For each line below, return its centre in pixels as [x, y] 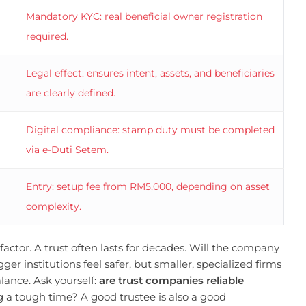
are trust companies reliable [171, 281]
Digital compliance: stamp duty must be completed [150, 130]
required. [47, 37]
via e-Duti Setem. [67, 150]
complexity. [54, 207]
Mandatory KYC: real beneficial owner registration [144, 17]
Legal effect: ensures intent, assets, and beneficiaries [150, 73]
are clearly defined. [71, 93]
